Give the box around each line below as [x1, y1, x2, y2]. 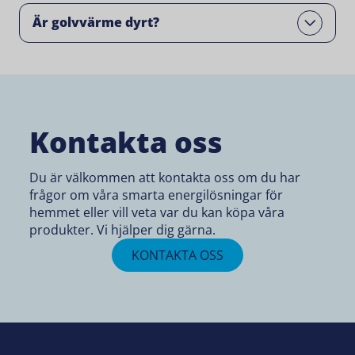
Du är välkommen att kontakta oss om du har [29, 168, 301, 186]
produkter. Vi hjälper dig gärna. [29, 220, 216, 239]
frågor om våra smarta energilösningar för [29, 185, 284, 204]
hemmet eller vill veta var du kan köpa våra [29, 203, 285, 221]
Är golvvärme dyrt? [32, 13, 159, 32]
